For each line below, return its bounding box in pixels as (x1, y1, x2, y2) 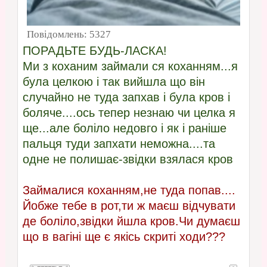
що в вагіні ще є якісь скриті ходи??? (22, 230, 225, 244)
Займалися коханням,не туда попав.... (22, 184, 235, 197)
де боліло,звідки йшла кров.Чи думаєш (22, 215, 240, 228)
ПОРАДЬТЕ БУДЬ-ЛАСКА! (22, 44, 167, 58)
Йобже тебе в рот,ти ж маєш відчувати (22, 199, 235, 213)
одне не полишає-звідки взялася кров (22, 153, 233, 166)
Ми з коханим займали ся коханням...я (22, 60, 238, 73)
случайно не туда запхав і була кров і (22, 91, 230, 104)
